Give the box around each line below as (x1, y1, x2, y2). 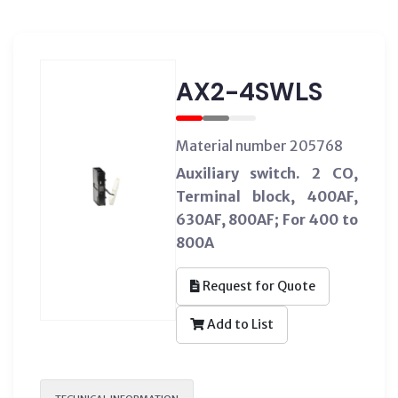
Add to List (203, 315, 274, 332)
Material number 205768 (175, 136, 343, 155)
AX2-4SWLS (175, 75, 322, 108)
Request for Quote (199, 277, 315, 294)
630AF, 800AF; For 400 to (175, 210, 358, 228)
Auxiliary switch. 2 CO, (175, 163, 358, 182)
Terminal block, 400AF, (175, 187, 358, 205)
